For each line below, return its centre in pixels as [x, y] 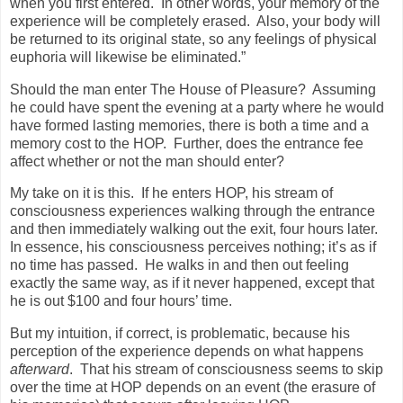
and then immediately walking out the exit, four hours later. [194, 229]
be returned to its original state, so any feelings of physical [193, 39]
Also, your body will [318, 21]
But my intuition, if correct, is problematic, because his [180, 334]
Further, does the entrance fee [269, 143]
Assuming [344, 89]
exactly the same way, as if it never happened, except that [192, 283]
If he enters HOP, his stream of [237, 193]
